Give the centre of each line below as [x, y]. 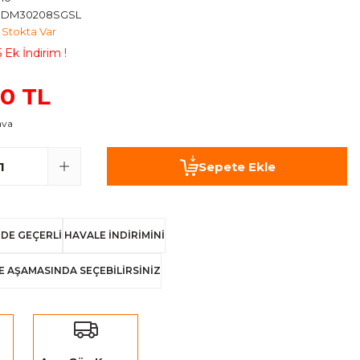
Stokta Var [29, 31]
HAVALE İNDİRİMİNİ [114, 235]
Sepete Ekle [237, 166]
